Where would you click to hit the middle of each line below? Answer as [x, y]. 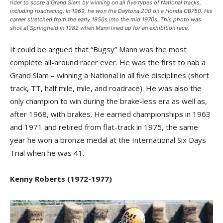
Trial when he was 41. [47, 153]
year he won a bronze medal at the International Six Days [108, 140]
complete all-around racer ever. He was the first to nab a [108, 62]
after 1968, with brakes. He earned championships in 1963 [110, 114]
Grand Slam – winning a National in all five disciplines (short [110, 75]
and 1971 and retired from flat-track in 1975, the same [104, 127]
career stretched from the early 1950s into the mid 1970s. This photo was [106, 19]
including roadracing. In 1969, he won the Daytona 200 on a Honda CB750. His [111, 11]
